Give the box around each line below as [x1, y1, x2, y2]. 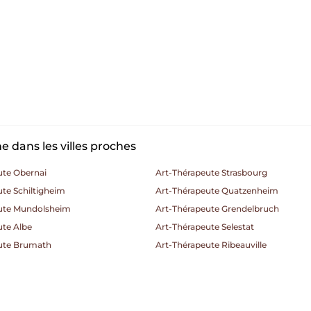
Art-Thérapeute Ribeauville [155, 239, 267, 250]
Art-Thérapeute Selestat [155, 221, 254, 232]
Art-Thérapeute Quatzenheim [155, 185, 278, 196]
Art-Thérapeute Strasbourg [155, 167, 267, 178]
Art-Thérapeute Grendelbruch [155, 203, 279, 214]
